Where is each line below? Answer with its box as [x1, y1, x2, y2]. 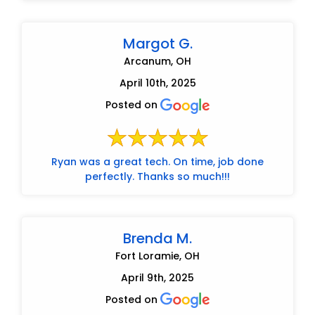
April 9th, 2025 [121, 270, 194, 285]
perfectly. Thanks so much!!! [85, 169, 230, 184]
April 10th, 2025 [119, 76, 196, 91]
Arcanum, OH [124, 54, 191, 69]
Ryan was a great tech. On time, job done [51, 154, 264, 169]
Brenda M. [123, 228, 192, 248]
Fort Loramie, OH [115, 248, 200, 263]
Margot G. [122, 34, 193, 54]
